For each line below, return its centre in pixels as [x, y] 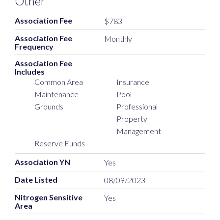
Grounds [49, 107]
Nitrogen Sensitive [49, 197]
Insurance [133, 82]
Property [132, 119]
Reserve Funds [60, 143]
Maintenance [56, 94]
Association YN [42, 162]
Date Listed [36, 180]
